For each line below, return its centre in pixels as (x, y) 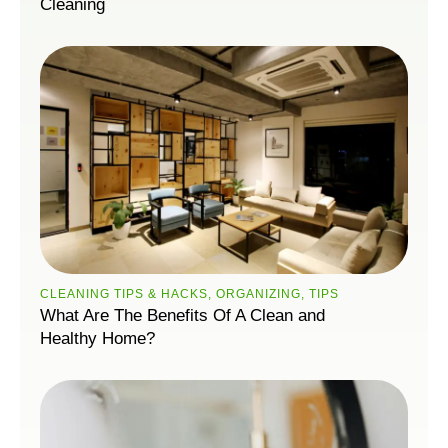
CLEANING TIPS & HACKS (124, 293)
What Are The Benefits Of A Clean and (182, 315)
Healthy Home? (97, 338)
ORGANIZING (258, 293)
